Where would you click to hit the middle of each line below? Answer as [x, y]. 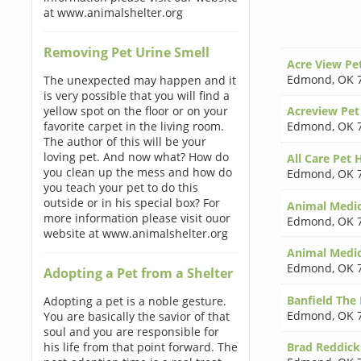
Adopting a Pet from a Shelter [138, 273]
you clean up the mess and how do [137, 172]
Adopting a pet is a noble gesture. [135, 301]
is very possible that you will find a [136, 95]
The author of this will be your [124, 141]
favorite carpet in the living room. [133, 126]
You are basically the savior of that [136, 316]
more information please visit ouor [137, 218]
